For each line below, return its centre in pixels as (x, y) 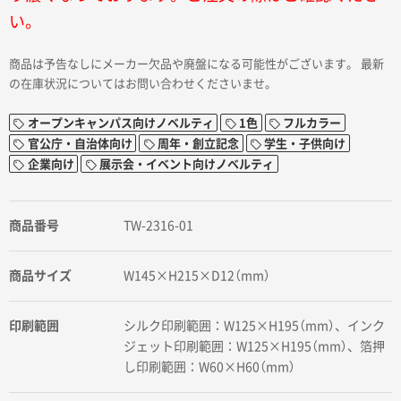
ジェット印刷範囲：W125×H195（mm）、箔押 (255, 347)
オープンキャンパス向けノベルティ (120, 123)
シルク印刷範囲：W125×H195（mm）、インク (255, 326)
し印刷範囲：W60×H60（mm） (210, 367)
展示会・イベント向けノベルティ (186, 164)
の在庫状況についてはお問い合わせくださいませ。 (143, 84)
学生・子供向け (305, 143)
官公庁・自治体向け (80, 143)
